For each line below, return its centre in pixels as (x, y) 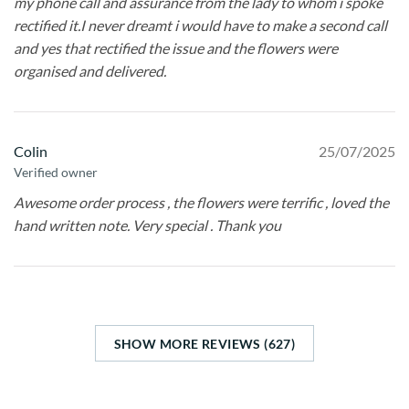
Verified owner (56, 173)
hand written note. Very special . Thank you (147, 225)
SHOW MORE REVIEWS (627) (204, 343)
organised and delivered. (90, 71)
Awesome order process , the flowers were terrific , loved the (201, 203)
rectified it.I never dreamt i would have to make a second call (200, 26)
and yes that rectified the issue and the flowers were (176, 48)
